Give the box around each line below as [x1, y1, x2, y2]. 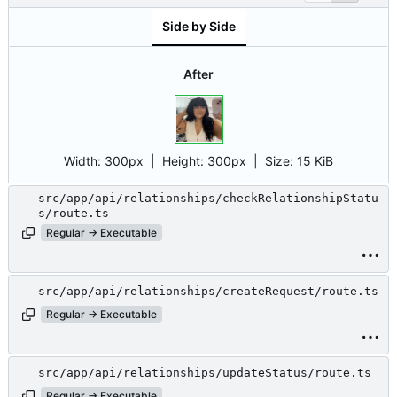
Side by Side [161, 19, 236, 35]
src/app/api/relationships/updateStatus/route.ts [38, 365, 371, 379]
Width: [64, 152, 105, 168]
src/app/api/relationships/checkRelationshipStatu [38, 191, 378, 205]
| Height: [144, 152, 207, 168]
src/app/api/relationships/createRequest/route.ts [38, 284, 378, 298]
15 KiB [297, 152, 333, 168]
